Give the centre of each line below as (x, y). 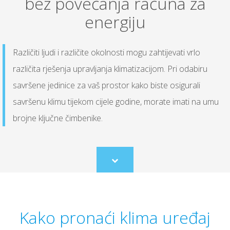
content (126, 183)
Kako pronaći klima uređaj (115, 218)
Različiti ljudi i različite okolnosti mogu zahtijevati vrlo (107, 53)
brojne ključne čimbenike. (58, 118)
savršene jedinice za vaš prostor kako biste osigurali (107, 85)
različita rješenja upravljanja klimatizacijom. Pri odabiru (110, 69)
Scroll (123, 164)
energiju (115, 22)
